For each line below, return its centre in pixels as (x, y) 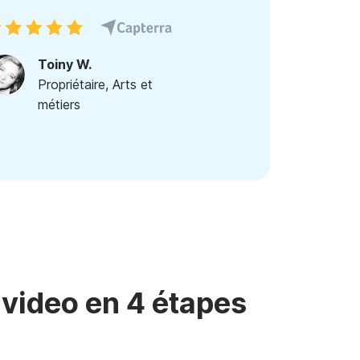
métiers (59, 104)
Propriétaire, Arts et (95, 84)
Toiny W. (65, 64)
